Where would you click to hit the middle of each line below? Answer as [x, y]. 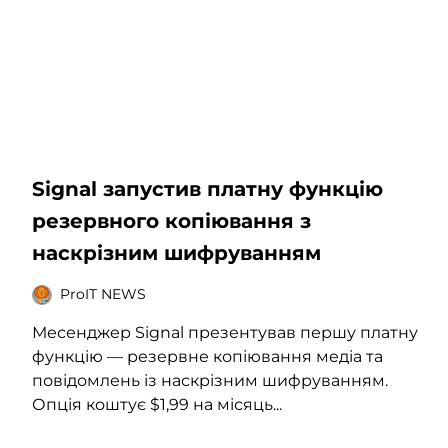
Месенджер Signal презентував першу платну [225, 332]
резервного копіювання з [171, 220]
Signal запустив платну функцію [207, 188]
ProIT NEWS [103, 294]
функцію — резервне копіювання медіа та [207, 356]
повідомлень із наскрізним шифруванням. [210, 380]
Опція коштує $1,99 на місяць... [157, 404]
